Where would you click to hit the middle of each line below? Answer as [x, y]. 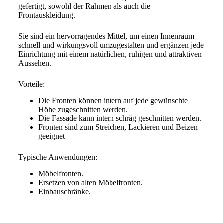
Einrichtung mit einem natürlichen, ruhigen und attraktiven [110, 54]
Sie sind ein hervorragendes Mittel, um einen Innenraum [106, 36]
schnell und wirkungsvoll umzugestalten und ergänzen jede [111, 45]
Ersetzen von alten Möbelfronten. [90, 182]
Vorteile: [32, 84]
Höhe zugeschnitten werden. [84, 109]
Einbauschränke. [66, 191]
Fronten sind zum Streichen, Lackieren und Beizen [118, 127]
